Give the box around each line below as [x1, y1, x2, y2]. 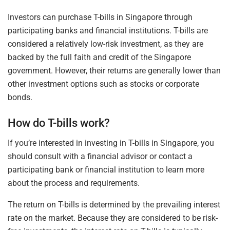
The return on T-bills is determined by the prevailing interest [8, 199, 220, 209]
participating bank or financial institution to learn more [8, 164, 204, 175]
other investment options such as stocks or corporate [8, 79, 199, 89]
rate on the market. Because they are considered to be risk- [8, 213, 218, 223]
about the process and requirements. [8, 178, 140, 188]
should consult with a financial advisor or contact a [8, 151, 193, 161]
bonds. [8, 92, 32, 103]
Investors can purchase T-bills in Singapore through [8, 12, 193, 23]
